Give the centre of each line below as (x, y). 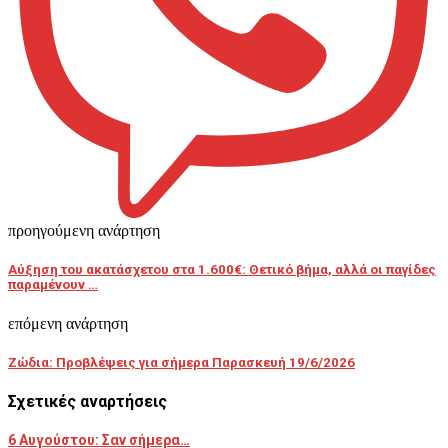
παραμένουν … (53, 285)
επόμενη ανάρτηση (68, 323)
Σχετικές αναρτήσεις (87, 401)
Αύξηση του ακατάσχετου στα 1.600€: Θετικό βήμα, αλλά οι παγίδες (222, 270)
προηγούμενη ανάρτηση (84, 231)
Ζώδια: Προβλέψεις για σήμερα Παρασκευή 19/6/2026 (181, 362)
